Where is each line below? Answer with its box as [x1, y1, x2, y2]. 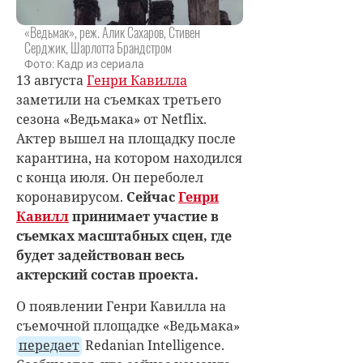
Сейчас [126, 187, 178, 206]
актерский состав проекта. [16, 265, 202, 284]
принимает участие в [69, 207, 219, 225]
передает [19, 335, 79, 354]
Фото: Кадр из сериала [24, 57, 144, 70]
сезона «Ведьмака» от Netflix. [16, 109, 207, 128]
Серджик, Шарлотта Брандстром [24, 37, 172, 58]
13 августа [16, 70, 87, 89]
